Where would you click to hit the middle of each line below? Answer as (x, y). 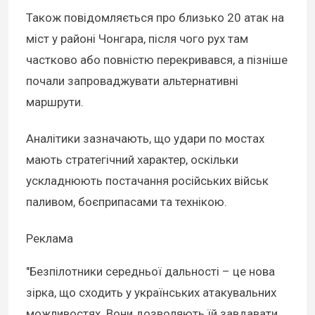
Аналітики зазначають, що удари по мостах (145, 138)
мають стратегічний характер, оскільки (132, 159)
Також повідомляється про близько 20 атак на (155, 17)
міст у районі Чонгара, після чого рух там (137, 38)
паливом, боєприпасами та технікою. (127, 201)
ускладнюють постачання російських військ (147, 180)
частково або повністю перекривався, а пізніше (157, 59)
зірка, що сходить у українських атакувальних (151, 293)
